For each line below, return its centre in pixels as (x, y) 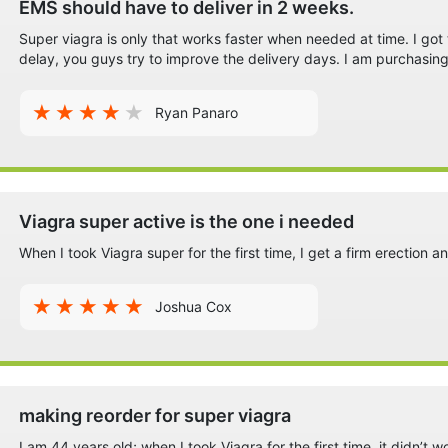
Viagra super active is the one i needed (186, 222)
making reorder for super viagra (155, 416)
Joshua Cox (193, 307)
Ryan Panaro (196, 113)
